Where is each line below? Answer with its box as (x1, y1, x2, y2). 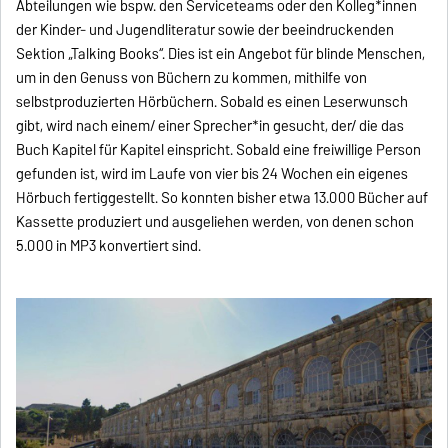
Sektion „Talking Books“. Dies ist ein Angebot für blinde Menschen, (16, 41, 426, 66)
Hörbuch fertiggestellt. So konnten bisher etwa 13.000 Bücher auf (16, 185, 429, 210)
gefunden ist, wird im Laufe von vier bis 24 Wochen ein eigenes (16, 161, 409, 186)
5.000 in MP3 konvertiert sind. (16, 233, 202, 258)
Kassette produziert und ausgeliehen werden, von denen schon (16, 209, 415, 234)
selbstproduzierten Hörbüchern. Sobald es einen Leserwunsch (16, 89, 409, 114)
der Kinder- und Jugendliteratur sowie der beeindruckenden (16, 17, 395, 42)
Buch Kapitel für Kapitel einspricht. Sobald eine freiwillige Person (16, 137, 422, 162)
